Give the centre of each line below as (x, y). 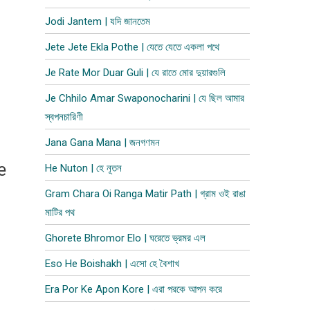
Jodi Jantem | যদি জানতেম (98, 21)
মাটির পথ (60, 212)
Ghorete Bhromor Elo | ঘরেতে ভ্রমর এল (126, 238)
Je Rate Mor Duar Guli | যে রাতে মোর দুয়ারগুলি (136, 73)
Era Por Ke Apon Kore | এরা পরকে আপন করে (134, 289)
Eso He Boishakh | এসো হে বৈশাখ (112, 264)
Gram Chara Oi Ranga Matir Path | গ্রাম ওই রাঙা (146, 194)
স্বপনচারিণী (64, 117)
